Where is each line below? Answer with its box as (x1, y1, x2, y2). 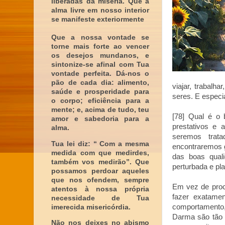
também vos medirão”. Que (51, 158, 149, 166)
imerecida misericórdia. (51, 203, 131, 211)
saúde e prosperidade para (51, 88, 149, 95)
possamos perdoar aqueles (51, 167, 149, 175)
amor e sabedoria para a (51, 115, 149, 123)
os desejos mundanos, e (51, 52, 149, 59)
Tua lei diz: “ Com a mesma (51, 140, 149, 148)
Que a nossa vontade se (51, 34, 149, 41)
